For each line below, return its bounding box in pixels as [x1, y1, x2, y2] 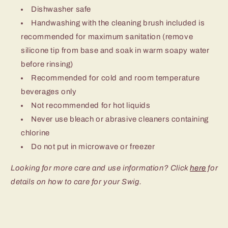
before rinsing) [21, 60, 73, 68]
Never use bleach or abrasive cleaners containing [31, 115, 209, 123]
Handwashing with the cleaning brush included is [31, 18, 205, 27]
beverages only [21, 87, 77, 96]
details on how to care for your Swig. [11, 177, 142, 186]
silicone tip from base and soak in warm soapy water [21, 46, 210, 54]
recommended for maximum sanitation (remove [21, 32, 193, 41]
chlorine [21, 128, 50, 137]
